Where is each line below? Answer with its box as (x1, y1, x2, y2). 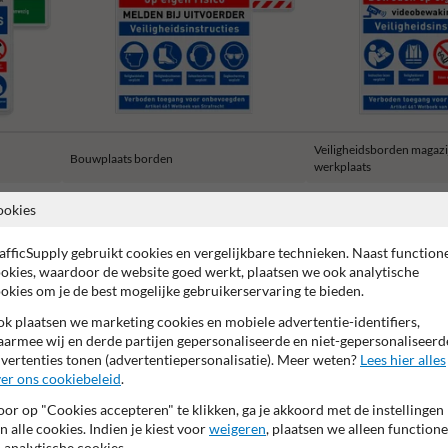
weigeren (209, 420, 266, 437)
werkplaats (314, 159, 371, 175)
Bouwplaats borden (70, 150, 173, 166)
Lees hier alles (360, 351, 446, 368)
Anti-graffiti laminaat (234, 284, 380, 304)
